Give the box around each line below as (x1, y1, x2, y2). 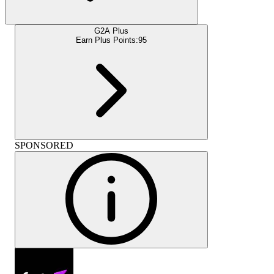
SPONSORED (15, 139, 73, 150)
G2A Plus (94, 26, 128, 35)
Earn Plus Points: (76, 35, 138, 45)
